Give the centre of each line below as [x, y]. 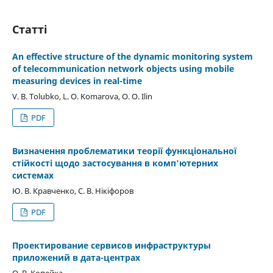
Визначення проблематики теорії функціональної [124, 151]
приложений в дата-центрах [76, 257]
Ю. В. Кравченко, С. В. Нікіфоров [73, 190]
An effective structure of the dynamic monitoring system [132, 56]
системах [33, 175]
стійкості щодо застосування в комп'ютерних [115, 163]
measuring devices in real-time [77, 80]
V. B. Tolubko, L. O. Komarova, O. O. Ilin [82, 96]
